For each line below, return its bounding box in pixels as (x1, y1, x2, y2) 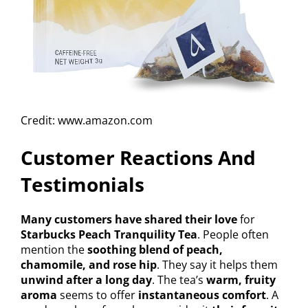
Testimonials (21, 171, 144, 198)
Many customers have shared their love (21, 212, 237, 228)
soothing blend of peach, (87, 242, 223, 258)
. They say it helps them (157, 257, 278, 273)
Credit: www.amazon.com (21, 113, 153, 129)
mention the (21, 242, 87, 258)
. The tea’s (152, 272, 206, 288)
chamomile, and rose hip (21, 257, 157, 273)
